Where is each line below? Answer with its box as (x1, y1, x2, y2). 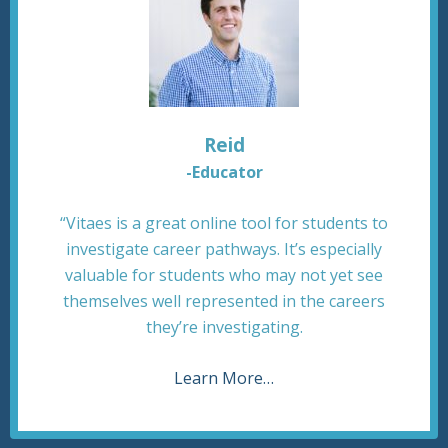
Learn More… (174, 367, 274, 389)
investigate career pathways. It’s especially (66, 238, 382, 260)
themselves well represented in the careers (63, 290, 385, 312)
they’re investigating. (145, 316, 303, 338)
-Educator (185, 161, 263, 183)
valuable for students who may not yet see (65, 264, 383, 286)
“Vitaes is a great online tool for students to (60, 212, 388, 234)
